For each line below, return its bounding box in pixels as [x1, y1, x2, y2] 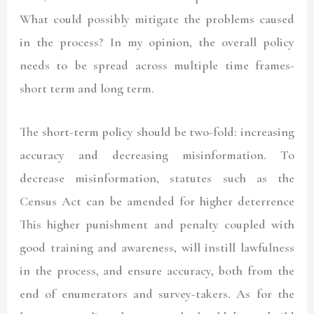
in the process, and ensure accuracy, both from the [20, 263, 294, 279]
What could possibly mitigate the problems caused [20, 11, 294, 27]
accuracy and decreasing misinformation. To [20, 147, 294, 163]
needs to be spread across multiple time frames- [20, 57, 294, 73]
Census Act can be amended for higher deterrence [20, 193, 294, 210]
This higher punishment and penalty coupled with [20, 217, 294, 233]
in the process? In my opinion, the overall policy [20, 34, 294, 50]
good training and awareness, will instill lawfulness [20, 240, 294, 256]
